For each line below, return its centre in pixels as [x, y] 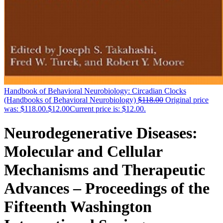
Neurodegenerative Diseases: [101, 133]
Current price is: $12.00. [108, 109]
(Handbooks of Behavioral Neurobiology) [70, 100]
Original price [187, 100]
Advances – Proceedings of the [107, 188]
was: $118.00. [26, 109]
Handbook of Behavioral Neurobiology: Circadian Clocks [95, 91]
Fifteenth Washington [78, 206]
